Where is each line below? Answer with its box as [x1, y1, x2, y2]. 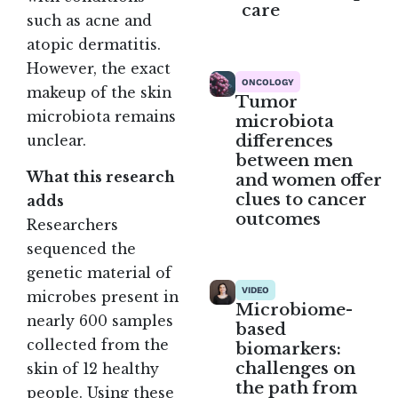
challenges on [235, 358, 355, 379]
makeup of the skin [27, 84, 171, 102]
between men [235, 149, 354, 171]
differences [235, 130, 334, 151]
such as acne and [27, 12, 152, 30]
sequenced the [27, 240, 136, 258]
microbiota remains [27, 108, 176, 126]
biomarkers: [235, 338, 341, 360]
